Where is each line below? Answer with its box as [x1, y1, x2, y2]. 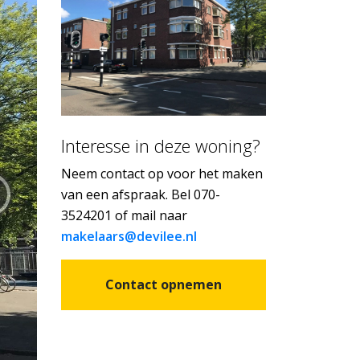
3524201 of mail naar [61, 207, 187, 225]
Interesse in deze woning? [61, 134, 260, 158]
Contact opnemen [105, 276, 222, 294]
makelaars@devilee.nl [61, 227, 197, 246]
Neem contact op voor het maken [61, 165, 263, 183]
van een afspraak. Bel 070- [61, 186, 220, 204]
